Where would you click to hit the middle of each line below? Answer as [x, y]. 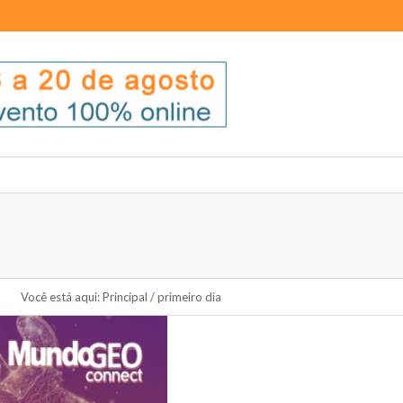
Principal [125, 297]
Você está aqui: [60, 297]
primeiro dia [189, 297]
